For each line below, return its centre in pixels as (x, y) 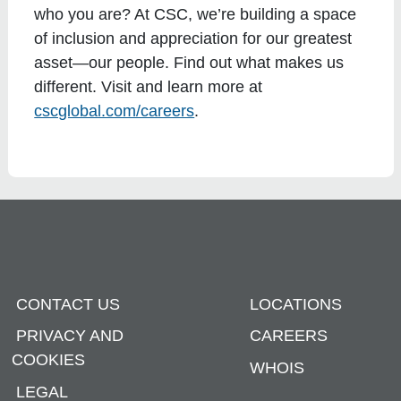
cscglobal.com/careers (115, 111)
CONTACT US (68, 304)
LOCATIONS (296, 304)
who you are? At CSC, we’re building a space (196, 15)
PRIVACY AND (69, 336)
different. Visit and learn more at (149, 87)
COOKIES (48, 360)
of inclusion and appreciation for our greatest (193, 39)
